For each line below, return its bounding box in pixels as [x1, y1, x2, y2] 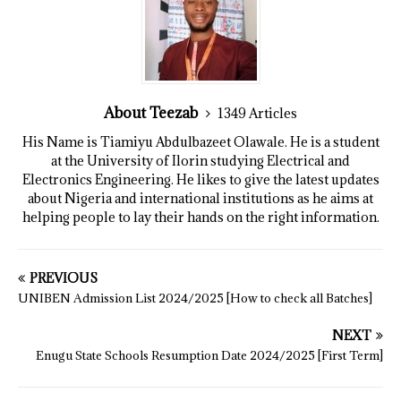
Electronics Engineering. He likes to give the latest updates [21, 171, 380, 189]
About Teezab [104, 103, 201, 124]
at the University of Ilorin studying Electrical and [51, 152, 350, 170]
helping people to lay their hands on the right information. [21, 209, 380, 226]
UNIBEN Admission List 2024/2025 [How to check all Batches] [18, 290, 372, 307]
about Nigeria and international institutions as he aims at [28, 190, 373, 208]
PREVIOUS [30, 269, 98, 287]
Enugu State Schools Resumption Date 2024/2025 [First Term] [36, 347, 383, 364]
